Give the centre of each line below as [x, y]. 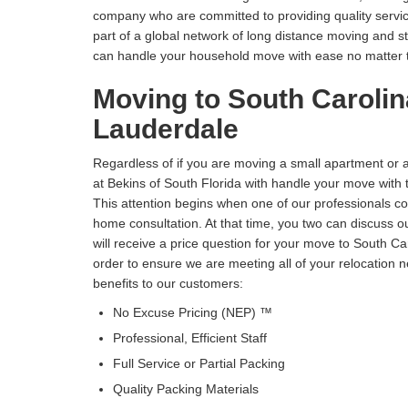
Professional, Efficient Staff [190, 338]
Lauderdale [166, 129]
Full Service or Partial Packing [199, 364]
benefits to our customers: [168, 284]
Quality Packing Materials [186, 389]
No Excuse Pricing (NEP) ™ [193, 313]
